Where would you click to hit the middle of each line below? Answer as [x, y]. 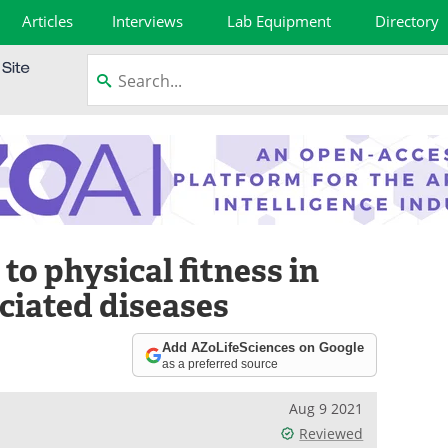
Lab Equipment [279, 21]
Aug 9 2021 [326, 408]
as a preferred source [220, 363]
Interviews [147, 21]
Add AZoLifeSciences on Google [263, 347]
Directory [406, 21]
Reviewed [331, 433]
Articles [48, 21]
